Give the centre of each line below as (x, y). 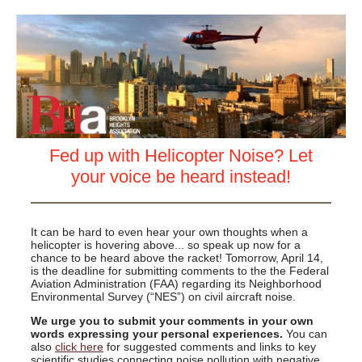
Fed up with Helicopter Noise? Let (181, 156)
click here (79, 347)
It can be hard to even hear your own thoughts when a (169, 232)
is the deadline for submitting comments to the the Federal (180, 271)
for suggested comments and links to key (210, 347)
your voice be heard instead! (181, 177)
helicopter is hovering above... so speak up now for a (166, 245)
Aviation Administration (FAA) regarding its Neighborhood (176, 284)
